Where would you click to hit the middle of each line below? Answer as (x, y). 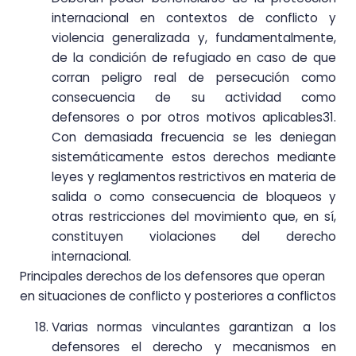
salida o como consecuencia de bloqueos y (194, 196)
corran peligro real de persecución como (194, 77)
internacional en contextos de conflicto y (194, 17)
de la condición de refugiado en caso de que (194, 57)
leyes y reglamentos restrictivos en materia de (194, 176)
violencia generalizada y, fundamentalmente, (194, 37)
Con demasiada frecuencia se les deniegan (194, 137)
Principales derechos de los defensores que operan (172, 276)
